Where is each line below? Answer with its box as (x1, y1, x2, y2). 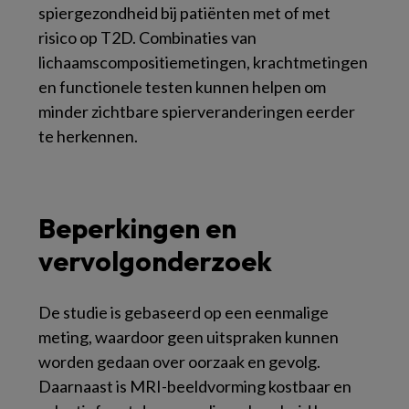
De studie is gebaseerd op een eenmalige (38, 301, 329, 322)
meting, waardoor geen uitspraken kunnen (38, 326, 339, 347)
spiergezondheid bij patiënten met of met (38, 2, 330, 23)
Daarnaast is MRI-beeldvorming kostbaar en (38, 375, 351, 396)
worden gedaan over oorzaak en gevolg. (38, 351, 320, 372)
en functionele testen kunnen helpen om (38, 76, 326, 97)
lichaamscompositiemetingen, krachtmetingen (38, 51, 368, 72)
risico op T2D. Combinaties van (38, 26, 257, 47)
